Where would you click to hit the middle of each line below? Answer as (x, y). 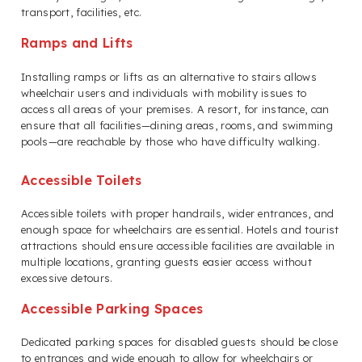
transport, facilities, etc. (82, 13)
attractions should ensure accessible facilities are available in (178, 245)
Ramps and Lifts (77, 43)
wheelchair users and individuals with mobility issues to (164, 93)
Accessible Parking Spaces (112, 308)
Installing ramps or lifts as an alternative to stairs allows (169, 76)
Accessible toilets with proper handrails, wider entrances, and (178, 213)
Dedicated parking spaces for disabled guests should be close (179, 342)
